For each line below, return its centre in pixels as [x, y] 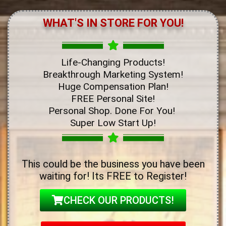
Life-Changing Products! [113, 62]
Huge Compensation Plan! [113, 86]
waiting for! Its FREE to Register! [113, 176]
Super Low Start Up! [113, 123]
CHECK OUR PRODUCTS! [119, 200]
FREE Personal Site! [113, 98]
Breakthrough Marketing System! [113, 74]
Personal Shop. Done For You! [113, 110]
